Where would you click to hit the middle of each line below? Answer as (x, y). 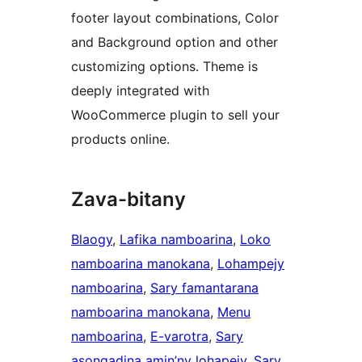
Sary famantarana (204, 288)
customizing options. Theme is (164, 67)
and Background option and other (175, 42)
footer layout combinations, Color (175, 18)
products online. (120, 139)
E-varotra (179, 337)
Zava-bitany (128, 200)
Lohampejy (251, 264)
